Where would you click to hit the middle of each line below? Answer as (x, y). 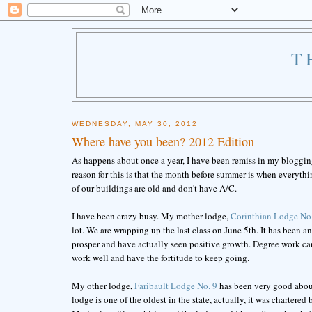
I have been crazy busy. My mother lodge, (151, 216)
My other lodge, (103, 286)
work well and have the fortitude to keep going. (160, 258)
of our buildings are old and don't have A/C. (154, 188)
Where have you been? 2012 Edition (163, 142)
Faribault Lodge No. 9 (175, 286)
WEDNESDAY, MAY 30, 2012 (135, 123)
